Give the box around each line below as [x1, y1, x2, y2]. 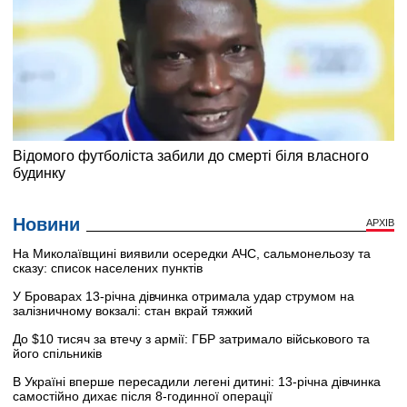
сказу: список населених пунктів [13, 261, 203, 276]
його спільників [13, 346, 102, 362]
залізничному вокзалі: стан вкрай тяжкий [13, 303, 253, 319]
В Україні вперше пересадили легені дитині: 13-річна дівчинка [13, 374, 381, 390]
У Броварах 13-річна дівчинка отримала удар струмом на [13, 289, 354, 304]
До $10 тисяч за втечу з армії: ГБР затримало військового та [13, 332, 370, 347]
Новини [13, 214, 80, 235]
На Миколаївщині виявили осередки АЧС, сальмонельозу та [13, 246, 371, 262]
